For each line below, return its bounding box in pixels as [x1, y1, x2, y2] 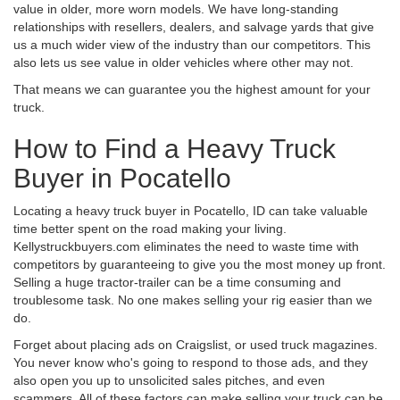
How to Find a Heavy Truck [13, 133, 336, 163]
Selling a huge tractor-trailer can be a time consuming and [13, 274, 341, 289]
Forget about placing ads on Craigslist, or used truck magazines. [13, 337, 378, 352]
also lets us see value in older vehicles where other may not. [13, 54, 354, 70]
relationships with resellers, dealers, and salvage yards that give [13, 19, 374, 34]
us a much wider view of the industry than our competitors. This [13, 37, 371, 52]
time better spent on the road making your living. [13, 221, 287, 236]
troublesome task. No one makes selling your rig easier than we [13, 292, 372, 307]
